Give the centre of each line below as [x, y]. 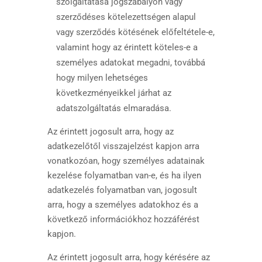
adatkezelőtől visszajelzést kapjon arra [123, 146]
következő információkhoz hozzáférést [123, 219]
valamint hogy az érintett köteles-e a [127, 47]
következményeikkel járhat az [113, 93]
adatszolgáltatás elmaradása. [113, 108]
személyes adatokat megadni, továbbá [130, 63]
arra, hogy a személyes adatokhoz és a [123, 205]
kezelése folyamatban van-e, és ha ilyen [124, 175]
